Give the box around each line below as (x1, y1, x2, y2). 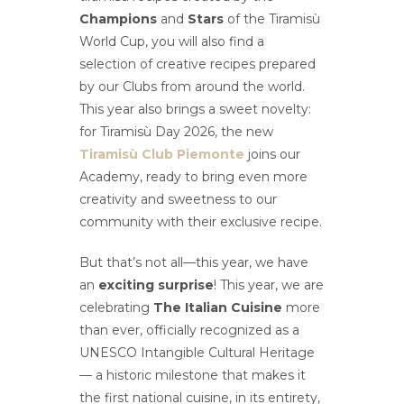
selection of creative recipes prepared (79, 56, 317, 73)
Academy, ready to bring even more (79, 169, 308, 186)
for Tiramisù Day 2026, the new (79, 124, 274, 141)
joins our (244, 146, 301, 163)
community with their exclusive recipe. (79, 214, 323, 231)
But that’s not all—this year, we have (79, 254, 309, 271)
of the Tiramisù (224, 11, 321, 28)
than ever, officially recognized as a (79, 322, 300, 339)
